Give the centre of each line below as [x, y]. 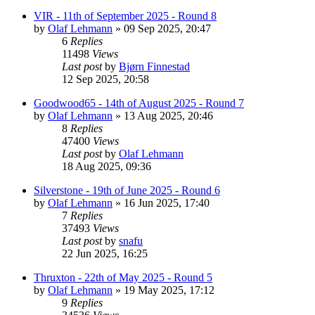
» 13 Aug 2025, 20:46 [163, 115]
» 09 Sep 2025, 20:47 [162, 28]
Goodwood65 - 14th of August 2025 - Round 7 [139, 103]
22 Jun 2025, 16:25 [105, 253]
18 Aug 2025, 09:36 [107, 166]
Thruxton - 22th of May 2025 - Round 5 [123, 277]
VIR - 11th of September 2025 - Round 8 [125, 15]
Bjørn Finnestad [154, 66]
